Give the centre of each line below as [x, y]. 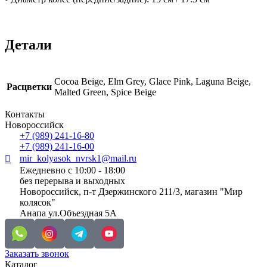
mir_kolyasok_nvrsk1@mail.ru [78, 159]
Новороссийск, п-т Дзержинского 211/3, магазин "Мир [131, 192]
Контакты [25, 114]
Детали [28, 45]
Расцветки [29, 87]
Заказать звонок [37, 254]
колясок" [38, 203]
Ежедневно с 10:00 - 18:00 [72, 170]
